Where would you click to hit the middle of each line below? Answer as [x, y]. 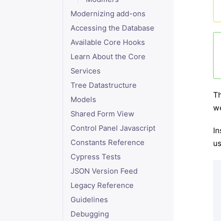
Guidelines [89, 200]
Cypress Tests [95, 157]
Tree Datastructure [103, 85]
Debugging [90, 214]
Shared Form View [102, 114]
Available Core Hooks [108, 42]
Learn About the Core [108, 57]
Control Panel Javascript [113, 128]
